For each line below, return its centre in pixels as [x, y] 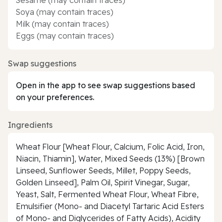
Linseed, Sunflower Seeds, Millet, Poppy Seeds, [103, 170]
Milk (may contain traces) [62, 24]
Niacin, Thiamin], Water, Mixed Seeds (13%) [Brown [110, 158]
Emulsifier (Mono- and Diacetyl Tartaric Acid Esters [110, 206]
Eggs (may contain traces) [65, 35]
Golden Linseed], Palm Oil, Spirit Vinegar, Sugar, [103, 182]
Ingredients [30, 125]
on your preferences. [55, 97]
